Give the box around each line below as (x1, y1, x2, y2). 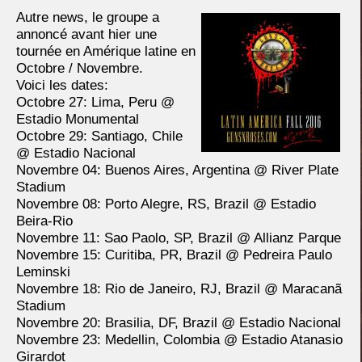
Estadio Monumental (16, 112, 139, 127)
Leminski (16, 264, 70, 280)
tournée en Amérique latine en (16, 44, 196, 59)
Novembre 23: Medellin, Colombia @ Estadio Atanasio (16, 332, 343, 347)
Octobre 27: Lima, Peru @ (16, 95, 175, 110)
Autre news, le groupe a (16, 10, 159, 25)
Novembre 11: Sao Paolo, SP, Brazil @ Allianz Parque (16, 230, 341, 246)
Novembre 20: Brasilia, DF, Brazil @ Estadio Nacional (16, 315, 341, 330)
